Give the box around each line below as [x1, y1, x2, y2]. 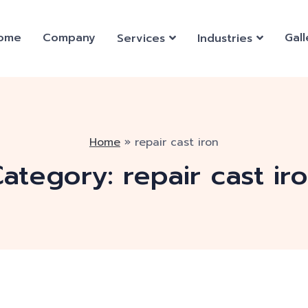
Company [43, 30, 96, 46]
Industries [197, 30, 252, 47]
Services [117, 30, 165, 47]
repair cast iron [135, 134, 219, 151]
